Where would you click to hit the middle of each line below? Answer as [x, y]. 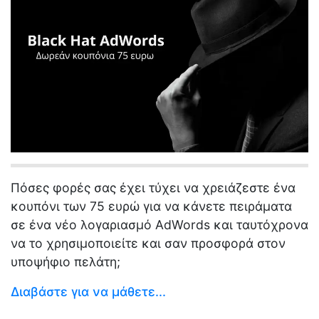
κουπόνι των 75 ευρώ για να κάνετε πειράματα [151, 206]
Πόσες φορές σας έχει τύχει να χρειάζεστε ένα [153, 188]
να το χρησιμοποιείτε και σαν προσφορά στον [148, 243]
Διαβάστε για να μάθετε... [88, 292]
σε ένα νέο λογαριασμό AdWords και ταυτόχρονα [159, 225]
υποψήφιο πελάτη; [66, 262]
